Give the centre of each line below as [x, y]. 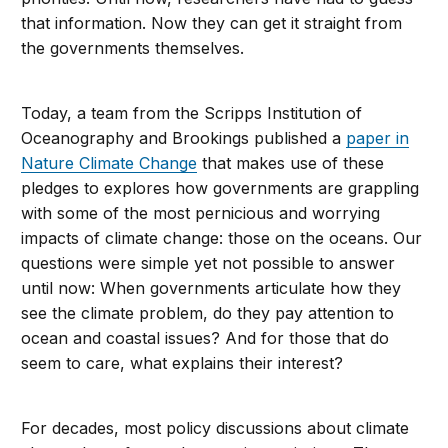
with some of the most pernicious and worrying [201, 213]
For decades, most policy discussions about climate [215, 428]
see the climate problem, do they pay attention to [208, 313]
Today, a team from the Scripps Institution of [192, 113]
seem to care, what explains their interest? [182, 363]
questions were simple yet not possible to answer [208, 263]
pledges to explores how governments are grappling [220, 188]
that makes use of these [291, 163]
